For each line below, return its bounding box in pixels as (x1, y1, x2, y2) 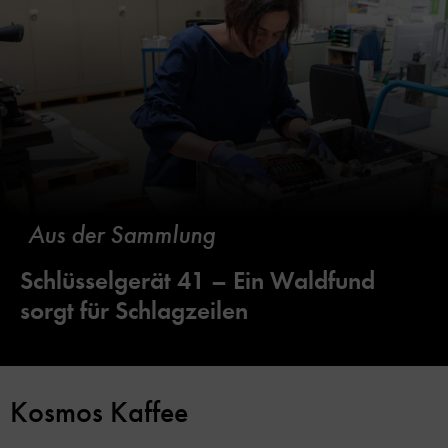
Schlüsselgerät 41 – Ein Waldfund (20, 264, 375, 296)
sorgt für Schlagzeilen (20, 294, 248, 326)
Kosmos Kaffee (10, 393, 188, 430)
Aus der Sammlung (28, 218, 215, 251)
